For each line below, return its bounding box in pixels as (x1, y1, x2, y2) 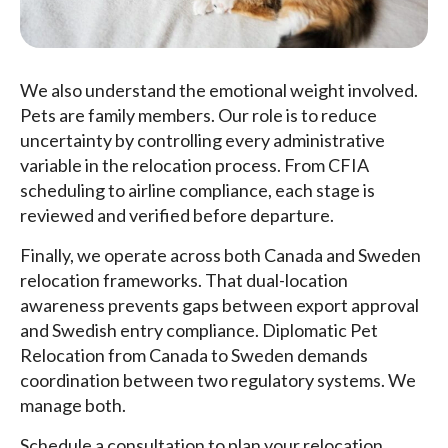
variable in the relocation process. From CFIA (20, 154, 369, 177)
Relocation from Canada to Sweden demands (20, 344, 368, 367)
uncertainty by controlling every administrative (20, 129, 385, 152)
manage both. (20, 394, 126, 417)
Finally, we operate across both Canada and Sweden (20, 244, 421, 267)
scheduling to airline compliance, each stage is (20, 179, 375, 202)
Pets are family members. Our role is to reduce (20, 104, 377, 127)
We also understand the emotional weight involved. (20, 79, 418, 102)
